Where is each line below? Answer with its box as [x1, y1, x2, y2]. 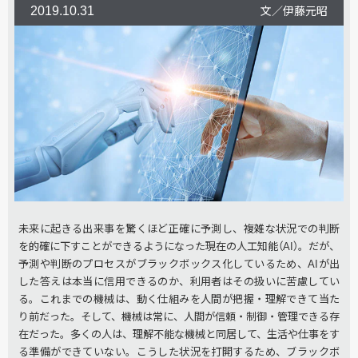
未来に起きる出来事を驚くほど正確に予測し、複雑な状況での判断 [18, 223, 340, 235]
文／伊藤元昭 [261, 5, 328, 18]
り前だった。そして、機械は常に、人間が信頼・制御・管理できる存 [18, 311, 340, 323]
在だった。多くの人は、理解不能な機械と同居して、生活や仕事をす [18, 328, 340, 340]
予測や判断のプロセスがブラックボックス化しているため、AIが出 [18, 258, 340, 270]
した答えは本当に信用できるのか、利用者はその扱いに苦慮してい [18, 276, 340, 288]
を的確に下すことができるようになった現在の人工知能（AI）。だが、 [18, 241, 340, 253]
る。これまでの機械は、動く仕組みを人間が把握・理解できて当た [18, 293, 340, 305]
